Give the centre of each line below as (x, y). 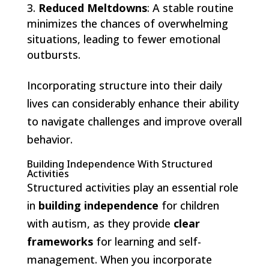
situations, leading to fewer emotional (123, 39)
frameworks (60, 241)
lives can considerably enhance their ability (133, 103)
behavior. (50, 139)
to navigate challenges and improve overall (134, 121)
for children (189, 205)
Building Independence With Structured (119, 164)
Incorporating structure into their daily (124, 85)
